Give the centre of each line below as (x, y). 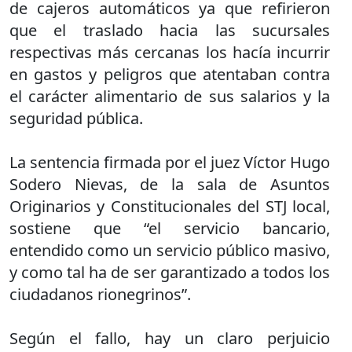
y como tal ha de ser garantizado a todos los (170, 272)
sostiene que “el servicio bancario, (170, 228)
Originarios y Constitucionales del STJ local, (170, 206)
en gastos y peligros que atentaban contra (170, 74)
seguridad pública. (76, 118)
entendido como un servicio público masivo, (170, 250)
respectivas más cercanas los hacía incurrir (170, 52)
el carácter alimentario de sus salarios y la (170, 96)
